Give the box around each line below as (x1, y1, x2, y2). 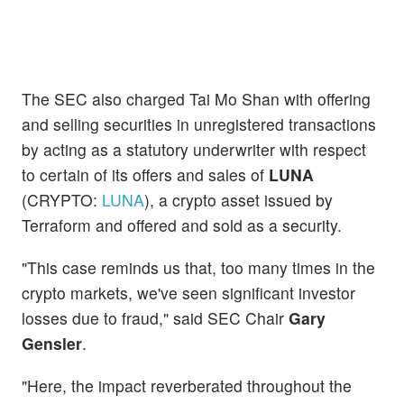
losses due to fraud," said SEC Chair (22, 307, 289, 330)
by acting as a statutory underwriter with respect (22, 137, 366, 161)
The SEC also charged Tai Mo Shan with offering (22, 87, 371, 110)
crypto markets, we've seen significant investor (22, 281, 355, 305)
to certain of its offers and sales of (22, 162, 269, 186)
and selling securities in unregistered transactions (22, 112, 376, 135)
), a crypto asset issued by (144, 188, 333, 211)
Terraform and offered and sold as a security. (22, 213, 346, 236)
